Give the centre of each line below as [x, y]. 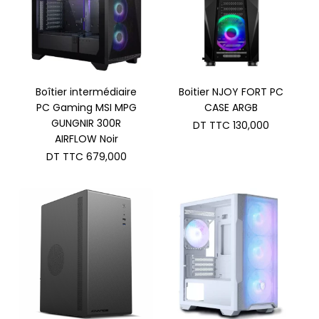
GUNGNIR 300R [87, 123]
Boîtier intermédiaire [87, 91]
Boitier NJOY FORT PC [231, 91]
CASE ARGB [231, 107]
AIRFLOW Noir [86, 138]
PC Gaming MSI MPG [86, 107]
